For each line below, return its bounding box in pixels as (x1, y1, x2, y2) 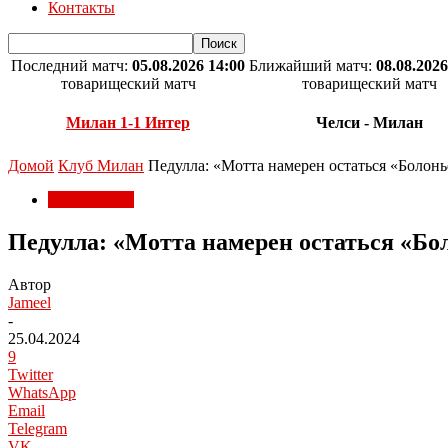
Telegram (8, 419, 67, 437)
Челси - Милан (315, 114, 423, 132)
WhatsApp (8, 383, 76, 401)
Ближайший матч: (249, 57, 376, 74)
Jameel (8, 293, 51, 311)
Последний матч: (11, 57, 132, 74)
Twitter (8, 365, 53, 383)
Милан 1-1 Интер (66, 114, 190, 132)
